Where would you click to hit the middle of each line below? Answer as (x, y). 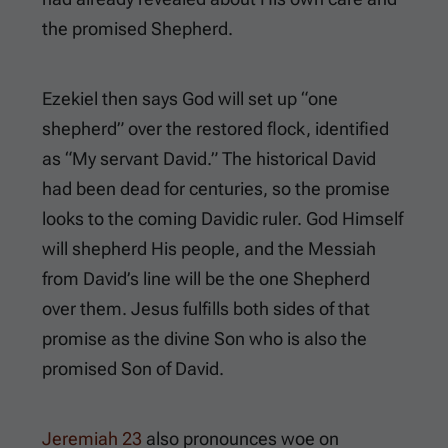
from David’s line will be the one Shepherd (206, 279)
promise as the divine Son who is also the (204, 339)
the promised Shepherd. (137, 29)
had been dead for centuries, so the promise (216, 189)
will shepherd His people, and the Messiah (209, 249)
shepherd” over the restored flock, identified (215, 129)
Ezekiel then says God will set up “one (190, 99)
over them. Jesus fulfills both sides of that (206, 309)
